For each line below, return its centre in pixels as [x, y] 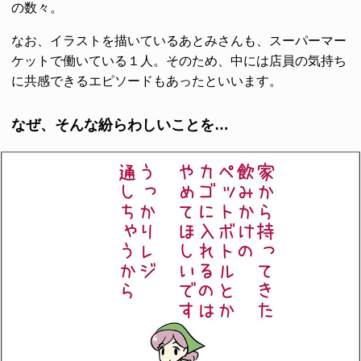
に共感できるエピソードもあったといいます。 [147, 81]
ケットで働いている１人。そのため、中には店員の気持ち [179, 60]
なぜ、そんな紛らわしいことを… [120, 124]
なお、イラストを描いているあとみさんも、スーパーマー [179, 40]
